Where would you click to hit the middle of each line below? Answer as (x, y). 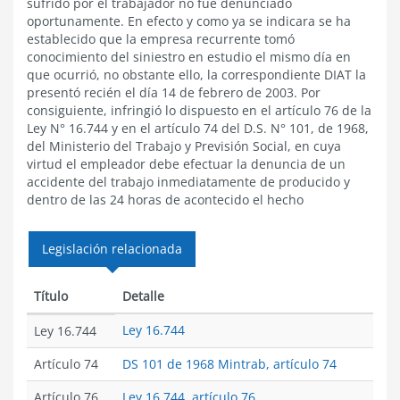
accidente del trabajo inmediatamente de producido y (188, 182)
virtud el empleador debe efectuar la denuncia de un (186, 164)
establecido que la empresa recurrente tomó (161, 39)
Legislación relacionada (112, 249)
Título (51, 296)
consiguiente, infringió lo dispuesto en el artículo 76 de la (199, 110)
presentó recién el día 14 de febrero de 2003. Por (174, 92)
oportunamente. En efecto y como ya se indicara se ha (189, 21)
